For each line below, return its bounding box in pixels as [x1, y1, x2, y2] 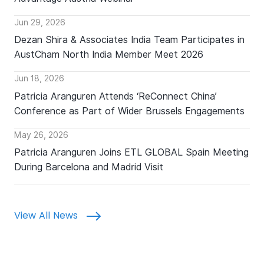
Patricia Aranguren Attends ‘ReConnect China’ [14, 90, 217, 102]
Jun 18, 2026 [14, 74, 64, 84]
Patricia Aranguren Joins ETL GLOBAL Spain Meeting [14, 146, 249, 158]
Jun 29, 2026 [14, 17, 65, 27]
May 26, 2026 [14, 130, 68, 140]
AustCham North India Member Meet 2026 [14, 49, 203, 61]
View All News [14, 208, 81, 222]
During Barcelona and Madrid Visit [14, 161, 163, 173]
